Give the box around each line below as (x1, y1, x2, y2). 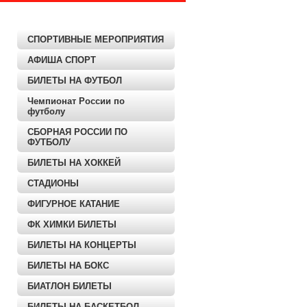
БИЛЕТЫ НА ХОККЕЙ (27, 158, 121, 168)
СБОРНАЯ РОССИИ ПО (27, 127, 127, 137)
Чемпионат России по (27, 96, 125, 106)
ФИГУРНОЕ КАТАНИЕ (27, 199, 120, 209)
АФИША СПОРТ (27, 55, 96, 65)
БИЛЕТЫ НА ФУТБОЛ (27, 75, 122, 86)
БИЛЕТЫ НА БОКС (27, 260, 109, 271)
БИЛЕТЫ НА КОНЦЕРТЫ (27, 240, 136, 250)
